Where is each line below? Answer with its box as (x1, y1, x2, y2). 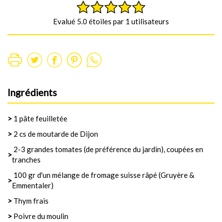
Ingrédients (7, 87, 57, 99)
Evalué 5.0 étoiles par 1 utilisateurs (53, 17, 169, 26)
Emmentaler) (12, 181, 54, 190)
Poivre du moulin (13, 212, 68, 221)
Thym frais (12, 196, 49, 206)
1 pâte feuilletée (12, 114, 67, 123)
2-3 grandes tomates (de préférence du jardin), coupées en (12, 145, 203, 154)
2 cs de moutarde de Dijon (12, 129, 98, 139)
